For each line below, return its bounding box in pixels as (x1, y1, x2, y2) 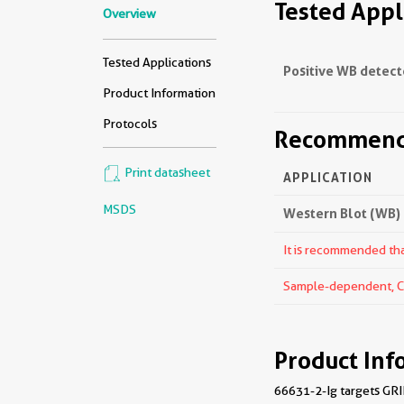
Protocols (103, 116, 157, 131)
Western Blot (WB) (283, 205, 400, 222)
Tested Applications (103, 55, 211, 69)
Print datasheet (122, 165, 210, 180)
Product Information (103, 86, 216, 100)
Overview (103, 6, 156, 21)
